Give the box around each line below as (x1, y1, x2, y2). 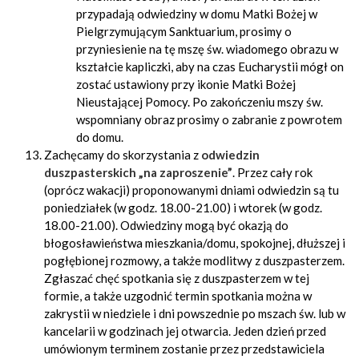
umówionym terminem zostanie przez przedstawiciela (44, 341, 325, 356)
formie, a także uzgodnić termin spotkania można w (44, 288, 312, 303)
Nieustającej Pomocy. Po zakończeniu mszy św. (76, 95, 323, 109)
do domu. (76, 130, 123, 144)
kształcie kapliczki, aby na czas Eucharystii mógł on (76, 59, 344, 74)
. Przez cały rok (232, 165, 313, 179)
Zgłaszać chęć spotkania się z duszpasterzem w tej (44, 271, 309, 285)
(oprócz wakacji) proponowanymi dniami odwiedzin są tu (44, 183, 339, 197)
